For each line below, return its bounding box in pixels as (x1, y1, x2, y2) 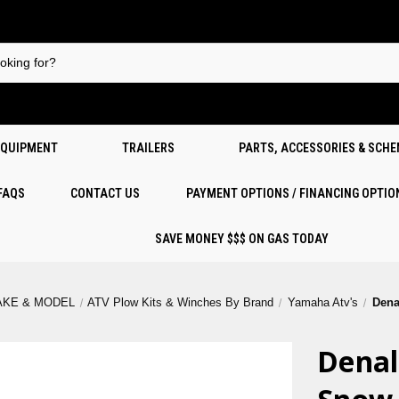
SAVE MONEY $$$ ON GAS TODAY (154, 232, 329, 246)
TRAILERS (122, 141, 175, 155)
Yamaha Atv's (288, 296, 359, 309)
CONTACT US (70, 186, 141, 200)
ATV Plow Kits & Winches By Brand (87, 296, 274, 309)
